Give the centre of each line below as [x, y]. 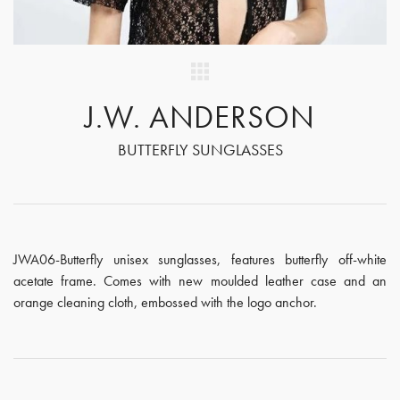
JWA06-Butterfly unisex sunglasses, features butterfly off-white [200, 259]
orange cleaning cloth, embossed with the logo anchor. [165, 302]
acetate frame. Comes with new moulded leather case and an [200, 281]
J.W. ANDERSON [200, 117]
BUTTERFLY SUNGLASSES [200, 150]
